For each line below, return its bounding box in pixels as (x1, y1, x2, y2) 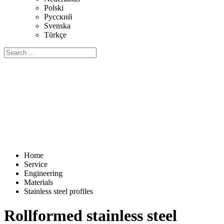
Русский (44, 12, 72, 21)
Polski (44, 3, 63, 12)
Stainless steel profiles (24, 187, 93, 195)
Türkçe (44, 30, 66, 39)
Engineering (24, 169, 62, 177)
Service (24, 160, 47, 168)
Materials (24, 178, 53, 186)
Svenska (44, 21, 70, 30)
